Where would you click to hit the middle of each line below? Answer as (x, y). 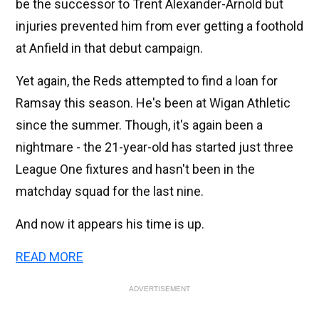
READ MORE (49, 257)
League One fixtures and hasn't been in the (135, 169)
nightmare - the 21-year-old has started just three (155, 147)
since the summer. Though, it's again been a (139, 125)
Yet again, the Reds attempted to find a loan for (147, 81)
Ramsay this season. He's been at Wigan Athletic (153, 103)
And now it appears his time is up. (110, 224)
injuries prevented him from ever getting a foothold (159, 26)
